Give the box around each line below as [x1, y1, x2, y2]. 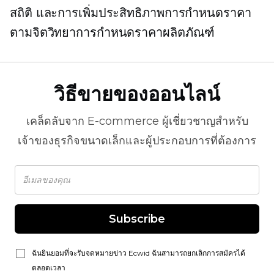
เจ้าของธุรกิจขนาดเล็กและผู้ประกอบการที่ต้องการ [18, 134, 256, 147]
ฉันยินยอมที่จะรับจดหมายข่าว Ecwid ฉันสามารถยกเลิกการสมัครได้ [32, 248, 245, 257]
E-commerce [87, 114, 159, 128]
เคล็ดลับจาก [26, 114, 87, 128]
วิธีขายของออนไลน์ [54, 82, 220, 106]
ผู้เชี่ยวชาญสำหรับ [158, 114, 248, 128]
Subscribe [109, 212, 165, 226]
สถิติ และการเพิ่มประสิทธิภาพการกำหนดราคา [10, 6, 251, 20]
